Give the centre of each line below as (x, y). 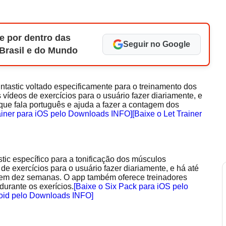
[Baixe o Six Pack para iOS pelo (131, 186)
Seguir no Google (157, 44)
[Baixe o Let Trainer (167, 114)
